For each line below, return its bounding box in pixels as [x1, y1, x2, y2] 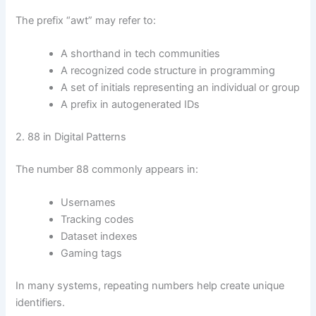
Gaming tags [61, 247, 123, 260]
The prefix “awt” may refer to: [16, 13, 157, 27]
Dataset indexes [61, 230, 138, 243]
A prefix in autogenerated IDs [61, 98, 200, 111]
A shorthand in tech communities [61, 47, 221, 61]
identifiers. [16, 296, 66, 310]
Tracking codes [61, 213, 135, 226]
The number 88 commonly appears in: [16, 163, 199, 176]
